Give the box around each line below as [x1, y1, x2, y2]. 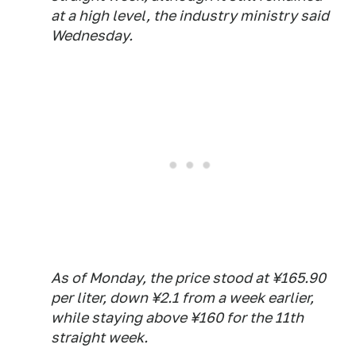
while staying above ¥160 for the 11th [51, 309, 304, 327]
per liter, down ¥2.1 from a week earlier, [51, 289, 314, 307]
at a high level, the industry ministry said [51, 7, 329, 25]
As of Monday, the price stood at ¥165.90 [51, 269, 326, 287]
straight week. [51, 329, 148, 346]
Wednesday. [51, 27, 133, 44]
